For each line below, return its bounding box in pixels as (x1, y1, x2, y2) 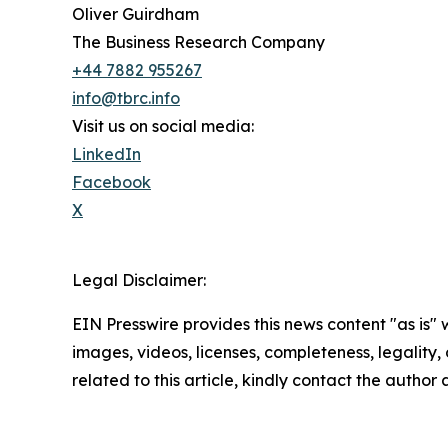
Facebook (72, 172, 151, 193)
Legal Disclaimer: (72, 270, 206, 291)
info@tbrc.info (72, 88, 180, 109)
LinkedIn (72, 144, 141, 165)
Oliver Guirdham (72, 4, 199, 25)
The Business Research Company (72, 32, 325, 53)
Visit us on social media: (72, 116, 254, 137)
